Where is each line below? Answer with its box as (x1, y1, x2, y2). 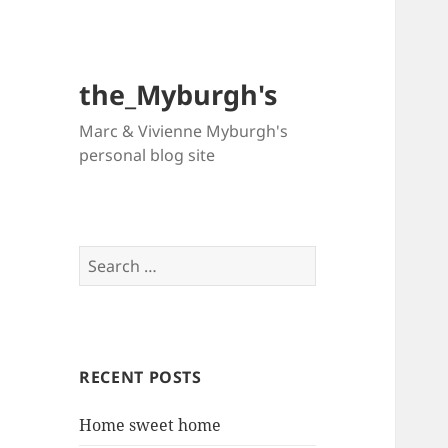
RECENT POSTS (79, 366, 202, 389)
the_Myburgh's (79, 76, 278, 114)
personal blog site (79, 144, 216, 167)
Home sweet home (79, 414, 222, 437)
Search (78, 246, 132, 269)
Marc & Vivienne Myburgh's (79, 120, 289, 143)
